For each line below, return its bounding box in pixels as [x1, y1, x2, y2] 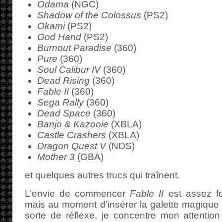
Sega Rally [37, 97, 84, 108]
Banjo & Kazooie [37, 119, 109, 129]
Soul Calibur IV [37, 64, 101, 75]
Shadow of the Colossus [37, 10, 141, 20]
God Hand [37, 32, 81, 42]
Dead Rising [37, 75, 90, 86]
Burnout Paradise [37, 43, 111, 53]
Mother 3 [37, 152, 75, 162]
